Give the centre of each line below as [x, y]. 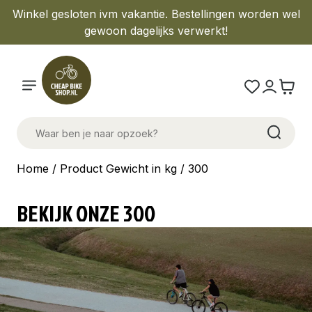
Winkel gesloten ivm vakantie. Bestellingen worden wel [156, 14]
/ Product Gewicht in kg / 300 [128, 169]
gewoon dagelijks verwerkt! [156, 31]
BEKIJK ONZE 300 [86, 213]
